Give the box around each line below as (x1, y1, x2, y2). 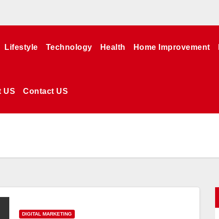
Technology (45, 43, 92, 51)
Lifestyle (4, 43, 38, 51)
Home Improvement (133, 43, 210, 51)
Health (100, 43, 126, 51)
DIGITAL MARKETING (22, 211, 72, 217)
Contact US (23, 87, 68, 95)
